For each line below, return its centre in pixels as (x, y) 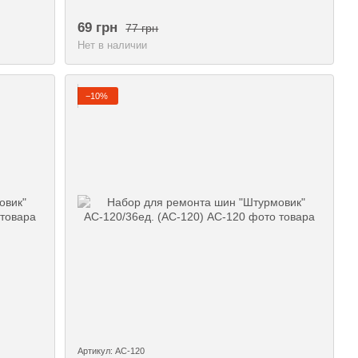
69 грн (98, 28)
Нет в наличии (113, 46)
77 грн (142, 28)
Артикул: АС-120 (111, 350)
